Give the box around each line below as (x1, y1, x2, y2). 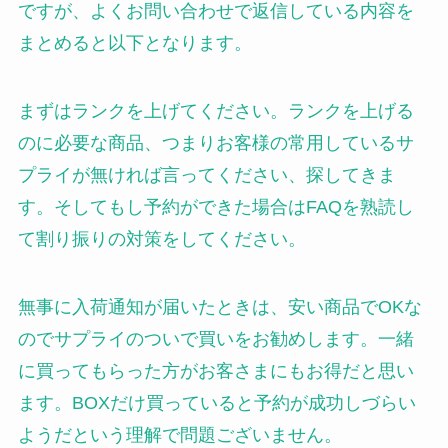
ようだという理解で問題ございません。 (17, 424, 342, 445)
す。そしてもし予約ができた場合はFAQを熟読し (17, 196, 414, 217)
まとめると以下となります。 (17, 32, 252, 53)
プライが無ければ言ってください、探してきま (17, 164, 396, 185)
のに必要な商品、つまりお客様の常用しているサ (17, 132, 414, 153)
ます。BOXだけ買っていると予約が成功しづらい (17, 392, 416, 413)
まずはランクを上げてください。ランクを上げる (17, 100, 414, 121)
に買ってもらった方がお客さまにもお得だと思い (17, 360, 414, 381)
